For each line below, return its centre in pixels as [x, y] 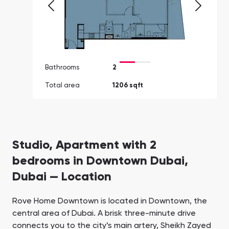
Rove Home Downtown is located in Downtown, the [110, 202]
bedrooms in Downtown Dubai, [100, 161]
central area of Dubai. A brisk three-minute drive [104, 214]
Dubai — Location [62, 177]
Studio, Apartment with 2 [84, 145]
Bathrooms [62, 68]
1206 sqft [128, 86]
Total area [62, 86]
